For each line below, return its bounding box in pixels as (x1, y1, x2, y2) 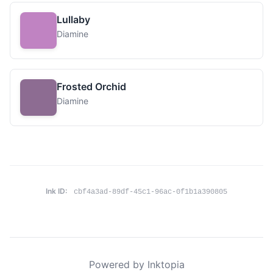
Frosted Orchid (57, 80, 126, 93)
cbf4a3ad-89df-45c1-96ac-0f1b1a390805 (74, 188, 227, 196)
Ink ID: (46, 186, 67, 196)
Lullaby (57, 13, 90, 26)
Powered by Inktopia (88, 258, 185, 271)
